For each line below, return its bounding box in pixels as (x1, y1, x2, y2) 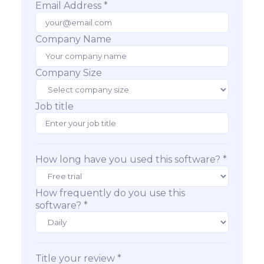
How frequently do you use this (35, 187, 185, 199)
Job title (35, 101, 74, 112)
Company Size (35, 67, 102, 78)
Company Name (35, 34, 111, 45)
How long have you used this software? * (35, 154, 227, 165)
